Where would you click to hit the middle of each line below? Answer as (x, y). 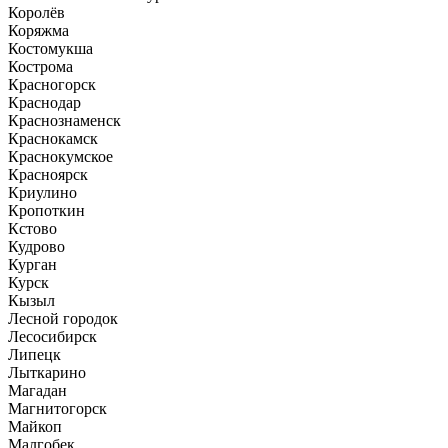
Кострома (40, 66)
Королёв (36, 12)
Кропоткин (46, 210)
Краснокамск (53, 138)
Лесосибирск (52, 336)
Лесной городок (63, 318)
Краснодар (44, 102)
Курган (32, 264)
